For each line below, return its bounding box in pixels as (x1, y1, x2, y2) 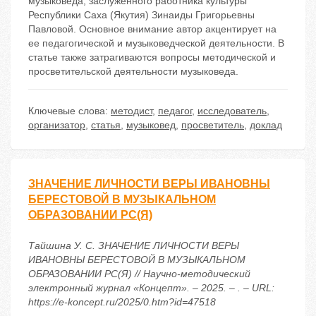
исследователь (197, 105, 267, 117)
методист (111, 105, 152, 117)
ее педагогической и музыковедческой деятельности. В (28, 37, 284, 49)
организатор (28, 119, 85, 131)
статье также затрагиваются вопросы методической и (28, 51, 276, 63)
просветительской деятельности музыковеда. (28, 66, 238, 78)
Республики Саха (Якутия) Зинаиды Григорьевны (28, 9, 255, 21)
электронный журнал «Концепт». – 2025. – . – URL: (28, 282, 274, 294)
